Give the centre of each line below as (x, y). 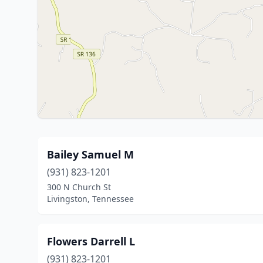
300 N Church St (79, 187)
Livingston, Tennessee (90, 199)
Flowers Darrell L (91, 241)
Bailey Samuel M (90, 154)
